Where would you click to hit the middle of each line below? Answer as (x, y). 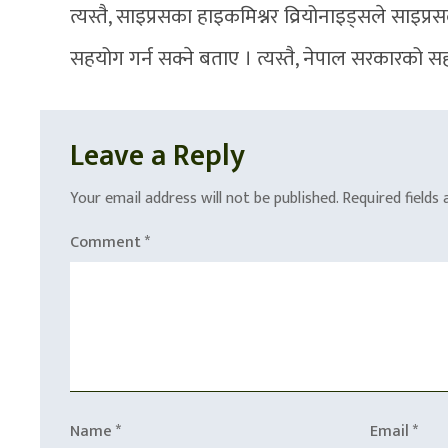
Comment (107, 243)
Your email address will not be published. (204, 199)
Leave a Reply (157, 156)
